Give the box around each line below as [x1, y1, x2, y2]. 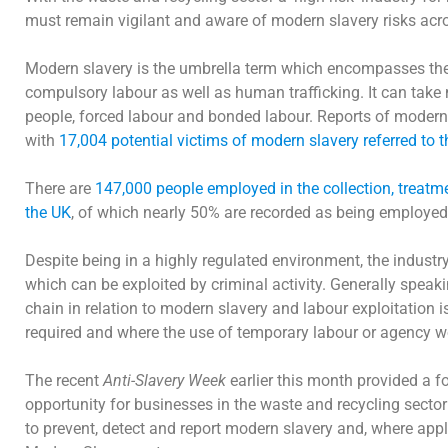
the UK [25, 202, 71, 222]
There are [25, 178, 95, 198]
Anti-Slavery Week [103, 370, 226, 390]
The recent [25, 370, 103, 390]
